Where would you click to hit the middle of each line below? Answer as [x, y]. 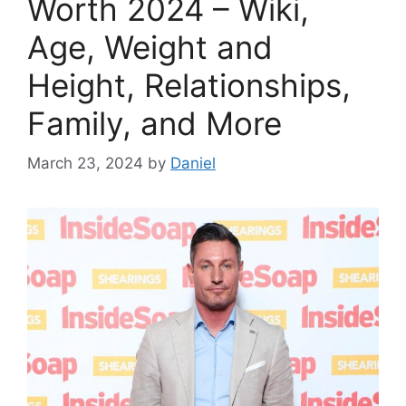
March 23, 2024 [85, 164]
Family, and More [155, 123]
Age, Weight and [150, 47]
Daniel [193, 164]
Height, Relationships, [189, 85]
